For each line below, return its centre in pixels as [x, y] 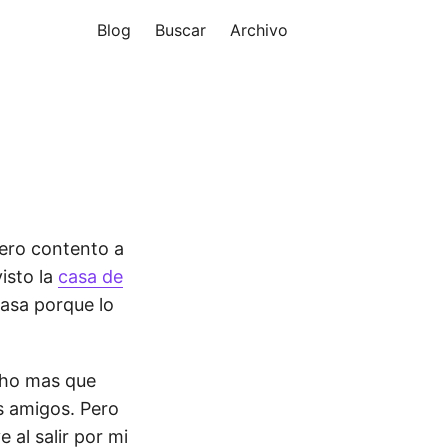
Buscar [180, 30]
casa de [90, 276]
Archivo [259, 30]
